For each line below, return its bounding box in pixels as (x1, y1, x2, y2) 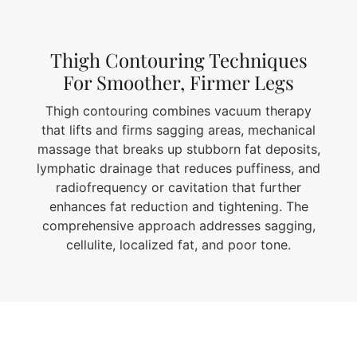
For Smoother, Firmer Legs (63, 69, 294, 95)
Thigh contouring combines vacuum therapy (45, 103, 312, 120)
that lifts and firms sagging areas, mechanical (41, 122, 316, 139)
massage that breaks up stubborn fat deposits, (37, 141, 320, 158)
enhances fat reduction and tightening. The (49, 198, 308, 215)
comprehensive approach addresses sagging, (41, 218, 316, 234)
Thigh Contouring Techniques (49, 46, 308, 73)
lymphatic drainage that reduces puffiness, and (37, 160, 320, 177)
